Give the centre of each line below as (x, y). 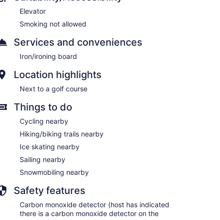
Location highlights (58, 74)
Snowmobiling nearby (54, 172)
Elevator (33, 11)
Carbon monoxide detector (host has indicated (95, 204)
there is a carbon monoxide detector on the (89, 213)
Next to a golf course (54, 88)
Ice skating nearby (50, 146)
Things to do (43, 107)
